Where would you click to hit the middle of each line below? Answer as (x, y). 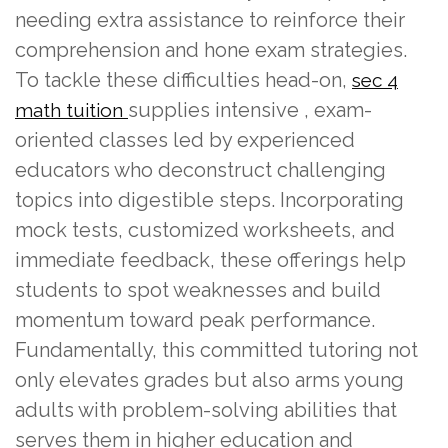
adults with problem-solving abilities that (206, 409)
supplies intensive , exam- (250, 109)
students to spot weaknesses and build (198, 289)
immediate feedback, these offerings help (210, 259)
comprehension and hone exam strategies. (211, 49)
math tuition (71, 109)
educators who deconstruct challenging (200, 169)
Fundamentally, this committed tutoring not (216, 349)
